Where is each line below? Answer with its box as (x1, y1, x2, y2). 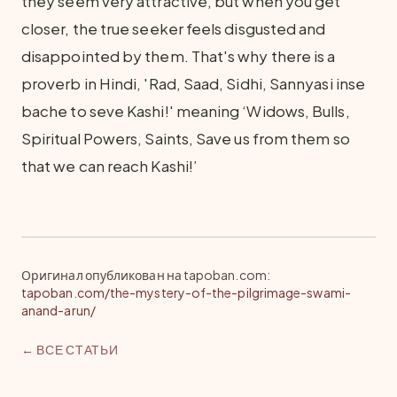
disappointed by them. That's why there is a (21, 46, 336, 66)
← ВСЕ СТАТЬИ (21, 341, 119, 357)
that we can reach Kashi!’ (21, 156, 198, 175)
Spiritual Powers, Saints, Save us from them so (21, 128, 350, 148)
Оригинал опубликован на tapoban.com (21, 267, 267, 283)
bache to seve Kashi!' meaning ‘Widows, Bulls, (21, 101, 350, 121)
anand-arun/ (21, 302, 96, 318)
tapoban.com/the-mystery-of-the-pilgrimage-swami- (21, 284, 351, 300)
